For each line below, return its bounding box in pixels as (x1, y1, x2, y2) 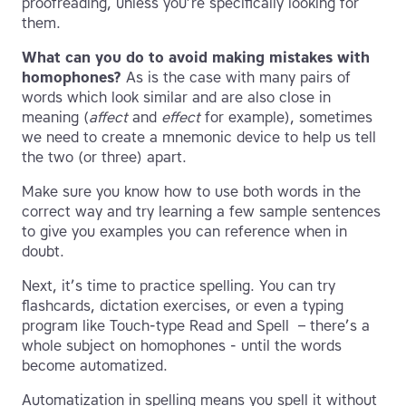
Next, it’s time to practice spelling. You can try (22, 277, 335, 295)
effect (161, 109, 200, 127)
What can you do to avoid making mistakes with (22, 49, 370, 67)
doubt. (22, 243, 64, 261)
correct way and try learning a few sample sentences (22, 203, 381, 221)
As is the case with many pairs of (121, 69, 351, 87)
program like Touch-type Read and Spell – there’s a (22, 317, 370, 335)
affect (89, 109, 128, 127)
